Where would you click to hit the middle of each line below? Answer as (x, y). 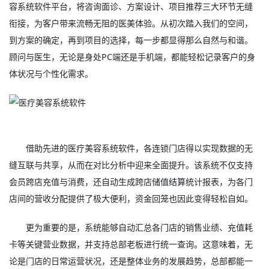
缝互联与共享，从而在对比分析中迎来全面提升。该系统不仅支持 (131, 165)
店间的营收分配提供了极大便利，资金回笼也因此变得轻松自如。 (131, 198)
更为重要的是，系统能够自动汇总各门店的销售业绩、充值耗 (140, 227)
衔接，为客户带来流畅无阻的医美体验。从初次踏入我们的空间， (131, 23)
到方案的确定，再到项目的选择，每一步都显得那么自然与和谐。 (131, 40)
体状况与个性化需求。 (51, 74)
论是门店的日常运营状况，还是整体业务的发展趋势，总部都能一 (131, 261)
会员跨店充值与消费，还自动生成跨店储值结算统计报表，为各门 (131, 182)
